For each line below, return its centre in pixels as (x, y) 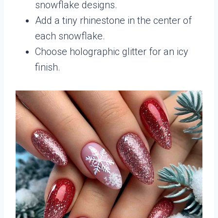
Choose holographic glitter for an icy (112, 51)
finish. (48, 67)
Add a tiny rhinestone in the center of (113, 20)
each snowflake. (70, 36)
